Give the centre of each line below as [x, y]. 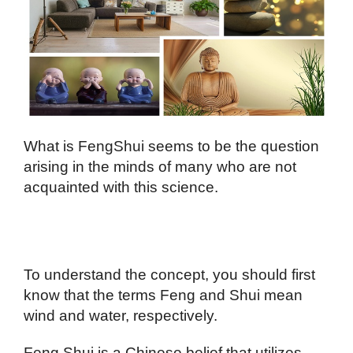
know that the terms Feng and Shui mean [163, 295]
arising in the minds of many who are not [160, 166]
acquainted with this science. [121, 187]
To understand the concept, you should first [169, 275]
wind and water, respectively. [121, 316]
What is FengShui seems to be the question [171, 146]
